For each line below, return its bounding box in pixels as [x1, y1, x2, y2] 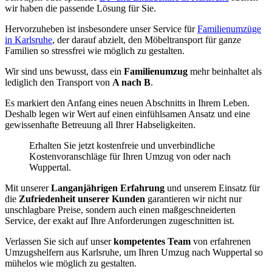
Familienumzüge [197, 24, 261, 35]
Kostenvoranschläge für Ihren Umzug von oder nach [29, 151, 231, 162]
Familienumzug [124, 66, 190, 77]
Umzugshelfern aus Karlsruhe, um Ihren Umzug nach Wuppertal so [5, 247, 263, 258]
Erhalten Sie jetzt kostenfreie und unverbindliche [29, 140, 215, 151]
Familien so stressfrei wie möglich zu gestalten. [5, 46, 185, 56]
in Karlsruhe [5, 35, 52, 46]
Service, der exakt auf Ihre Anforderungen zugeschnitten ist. [5, 216, 234, 226]
